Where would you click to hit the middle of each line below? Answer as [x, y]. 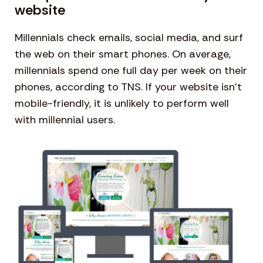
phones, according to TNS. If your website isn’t [128, 87]
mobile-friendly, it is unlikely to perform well [122, 103]
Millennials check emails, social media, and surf [129, 37]
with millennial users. [65, 119]
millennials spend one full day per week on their [131, 70]
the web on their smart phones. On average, [123, 54]
